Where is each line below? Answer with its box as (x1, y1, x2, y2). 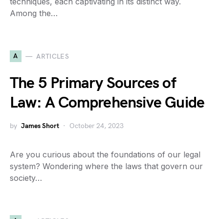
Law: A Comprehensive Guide (10, 93, 205, 112)
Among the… (10, 8, 58, 18)
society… (10, 173, 42, 183)
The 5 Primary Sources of (10, 74, 176, 93)
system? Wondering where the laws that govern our (10, 161, 203, 171)
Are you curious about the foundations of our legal (10, 150, 200, 159)
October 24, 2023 (69, 122, 124, 130)
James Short (21, 122, 59, 130)
